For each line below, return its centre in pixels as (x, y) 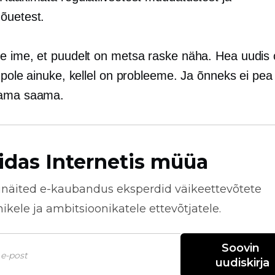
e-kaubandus (77, 189)
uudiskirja (242, 262)
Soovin (241, 248)
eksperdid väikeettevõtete (188, 189)
